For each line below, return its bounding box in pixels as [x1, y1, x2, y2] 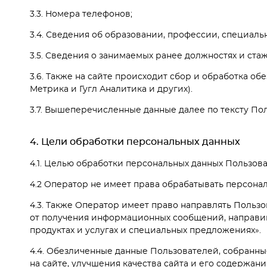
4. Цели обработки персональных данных [30, 136, 240, 147]
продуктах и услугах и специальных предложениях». [30, 226, 261, 235]
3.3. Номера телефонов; [30, 10, 132, 19]
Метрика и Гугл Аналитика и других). [30, 85, 193, 94]
